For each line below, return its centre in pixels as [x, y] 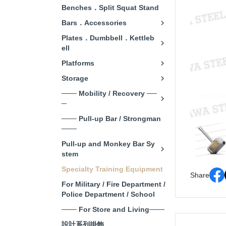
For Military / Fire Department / [114, 184]
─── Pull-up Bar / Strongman [111, 119]
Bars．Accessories [94, 23]
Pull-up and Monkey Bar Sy [108, 144]
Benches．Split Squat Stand [110, 8]
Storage [75, 78]
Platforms [78, 63]
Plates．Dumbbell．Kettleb [108, 38]
